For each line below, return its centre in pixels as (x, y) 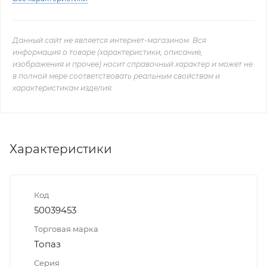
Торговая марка (66, 229)
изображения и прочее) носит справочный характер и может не (133, 64)
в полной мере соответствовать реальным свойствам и (116, 76)
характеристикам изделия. (63, 88)
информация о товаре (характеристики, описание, (108, 52)
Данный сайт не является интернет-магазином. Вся (109, 40)
